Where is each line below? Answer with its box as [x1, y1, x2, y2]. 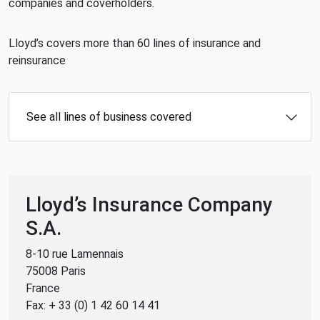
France [26, 281, 60, 295]
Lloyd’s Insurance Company [26, 193, 273, 216]
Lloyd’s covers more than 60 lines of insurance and [9, 36, 261, 50]
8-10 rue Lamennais [26, 247, 124, 261]
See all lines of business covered [26, 110, 191, 124]
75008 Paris [26, 264, 86, 278]
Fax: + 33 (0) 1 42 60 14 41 [26, 299, 160, 312]
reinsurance [9, 54, 66, 67]
